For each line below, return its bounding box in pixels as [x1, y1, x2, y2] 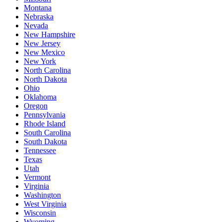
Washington [24, 190, 61, 199]
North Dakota [24, 74, 67, 83]
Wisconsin [24, 208, 56, 217]
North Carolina [24, 65, 71, 74]
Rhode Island [24, 119, 65, 128]
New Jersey [24, 39, 60, 48]
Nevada [24, 21, 48, 30]
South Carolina [24, 128, 71, 137]
